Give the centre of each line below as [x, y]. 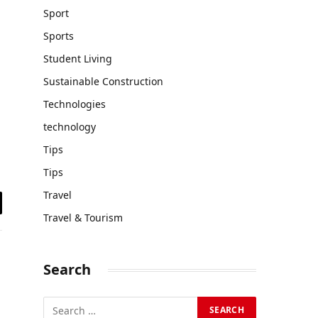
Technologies [75, 104]
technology [70, 127]
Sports [59, 36]
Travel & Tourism [83, 218]
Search [67, 269]
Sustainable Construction [103, 81]
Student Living [78, 59]
